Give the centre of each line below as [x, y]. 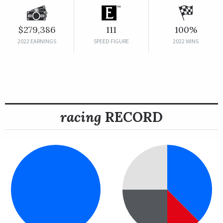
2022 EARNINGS [37, 41]
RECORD [132, 117]
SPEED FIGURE [111, 41]
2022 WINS [186, 41]
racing [81, 117]
